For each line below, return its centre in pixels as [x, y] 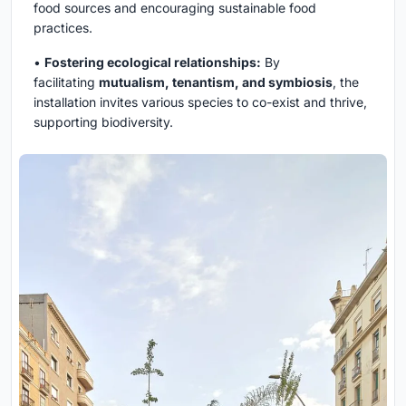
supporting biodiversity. [103, 121]
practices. [63, 27]
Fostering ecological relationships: [153, 62]
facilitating [66, 82]
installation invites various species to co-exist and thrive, [200, 101]
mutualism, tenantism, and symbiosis [216, 82]
